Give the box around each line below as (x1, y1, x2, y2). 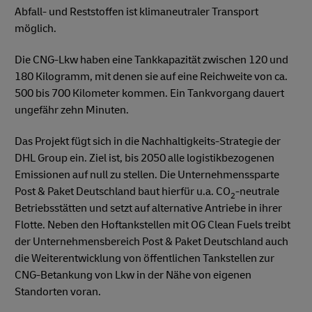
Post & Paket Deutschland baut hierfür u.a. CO (15, 184, 231, 198)
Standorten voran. (15, 284, 103, 299)
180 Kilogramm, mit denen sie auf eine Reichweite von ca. (15, 69, 288, 84)
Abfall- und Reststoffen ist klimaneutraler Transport (15, 4, 258, 19)
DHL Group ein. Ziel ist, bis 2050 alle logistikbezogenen (15, 150, 274, 165)
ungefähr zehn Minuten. (15, 102, 131, 117)
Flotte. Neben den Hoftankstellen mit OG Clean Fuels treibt (15, 217, 290, 232)
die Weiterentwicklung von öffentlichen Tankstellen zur (15, 251, 274, 265)
